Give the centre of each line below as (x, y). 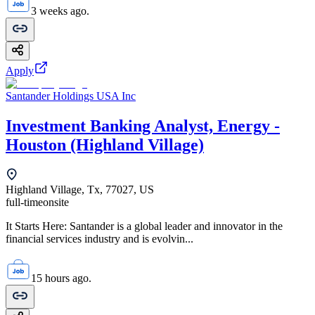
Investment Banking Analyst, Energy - (143, 126)
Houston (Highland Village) (105, 144)
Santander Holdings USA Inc (71, 96)
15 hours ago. (61, 278)
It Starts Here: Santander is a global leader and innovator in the (144, 226)
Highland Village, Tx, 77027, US (80, 190)
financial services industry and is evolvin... (99, 239)
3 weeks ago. (60, 11)
